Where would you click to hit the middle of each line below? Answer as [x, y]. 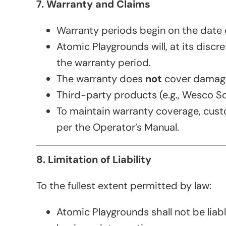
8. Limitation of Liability [94, 160]
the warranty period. [104, 63]
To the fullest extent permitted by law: [124, 186]
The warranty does [101, 79]
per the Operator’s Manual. [118, 127]
